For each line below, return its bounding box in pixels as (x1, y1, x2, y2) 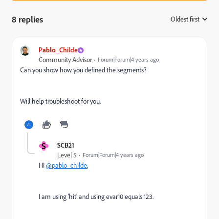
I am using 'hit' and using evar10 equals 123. (39, 192, 155, 201)
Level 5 (57, 151, 77, 159)
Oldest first (171, 15, 199, 23)
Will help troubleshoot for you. (20, 97, 101, 106)
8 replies (12, 14, 43, 24)
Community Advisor (39, 55, 92, 64)
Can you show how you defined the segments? (20, 66, 147, 74)
